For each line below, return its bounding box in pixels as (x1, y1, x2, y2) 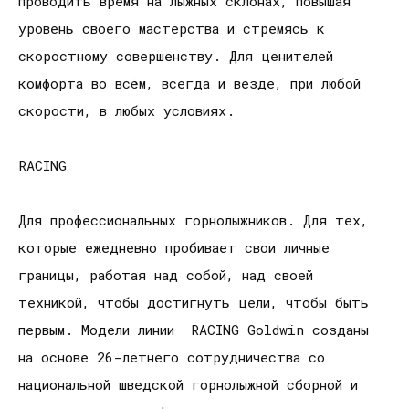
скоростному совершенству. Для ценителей (18, 47, 333, 66)
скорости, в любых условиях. (18, 101, 235, 121)
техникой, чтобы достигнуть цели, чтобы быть (18, 293, 369, 312)
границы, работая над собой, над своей (18, 266, 313, 285)
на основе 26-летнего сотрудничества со (18, 348, 325, 367)
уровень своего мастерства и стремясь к (18, 19, 325, 38)
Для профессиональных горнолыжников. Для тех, (18, 211, 368, 230)
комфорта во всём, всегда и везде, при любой (18, 74, 361, 93)
